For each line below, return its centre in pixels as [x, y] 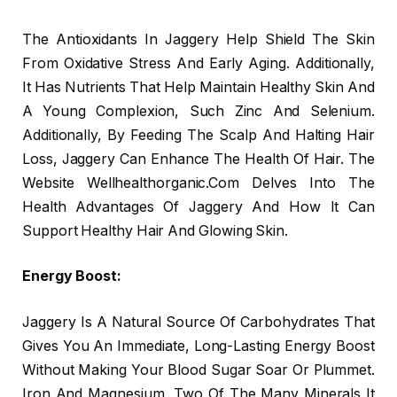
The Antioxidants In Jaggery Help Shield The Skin [198, 39]
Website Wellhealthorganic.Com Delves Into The [198, 183]
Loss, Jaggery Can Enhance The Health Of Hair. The [198, 159]
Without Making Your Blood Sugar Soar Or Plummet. [198, 370]
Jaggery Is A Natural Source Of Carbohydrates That [198, 322]
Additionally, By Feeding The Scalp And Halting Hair [198, 135]
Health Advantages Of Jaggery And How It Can [198, 206]
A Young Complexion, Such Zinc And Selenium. [198, 111]
